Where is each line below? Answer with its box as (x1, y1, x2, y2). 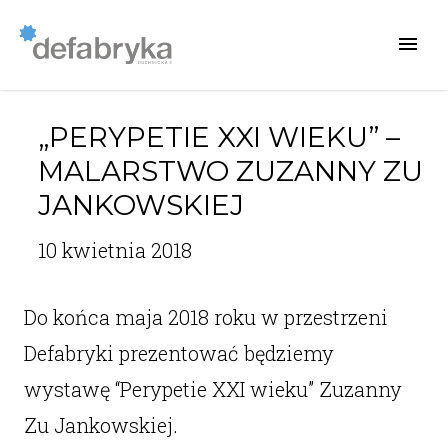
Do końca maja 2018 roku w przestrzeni (23, 304, 388, 330)
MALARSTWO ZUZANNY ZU (37, 154, 423, 188)
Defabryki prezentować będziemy (23, 340, 334, 366)
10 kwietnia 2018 (37, 237, 192, 263)
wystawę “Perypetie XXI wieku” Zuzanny (23, 376, 402, 402)
